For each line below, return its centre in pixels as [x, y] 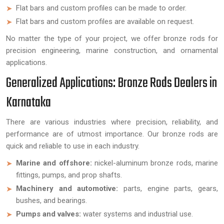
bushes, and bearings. [51, 200]
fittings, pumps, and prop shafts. [69, 175]
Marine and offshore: [55, 163]
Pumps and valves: [48, 214]
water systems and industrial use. [137, 214]
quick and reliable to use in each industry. [73, 146]
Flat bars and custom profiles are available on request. [105, 21]
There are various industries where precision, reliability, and [112, 122]
